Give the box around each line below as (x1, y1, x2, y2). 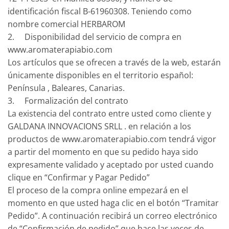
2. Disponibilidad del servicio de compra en (8, 31, 181, 42)
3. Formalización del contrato (8, 95, 128, 106)
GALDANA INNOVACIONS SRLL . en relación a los (8, 120, 191, 132)
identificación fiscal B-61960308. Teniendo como (8, 5, 192, 17)
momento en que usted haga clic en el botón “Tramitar (8, 197, 219, 209)
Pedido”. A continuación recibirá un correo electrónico (8, 210, 217, 221)
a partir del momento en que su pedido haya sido (8, 146, 198, 157)
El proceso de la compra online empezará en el (8, 184, 188, 196)
